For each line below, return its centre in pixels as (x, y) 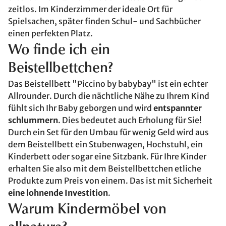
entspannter (178, 108)
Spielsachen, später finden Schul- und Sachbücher (104, 21)
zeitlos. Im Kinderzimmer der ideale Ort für (90, 9)
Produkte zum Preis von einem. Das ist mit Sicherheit (110, 181)
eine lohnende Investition (58, 193)
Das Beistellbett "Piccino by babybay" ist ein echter (108, 84)
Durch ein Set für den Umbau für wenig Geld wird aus (108, 132)
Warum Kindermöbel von (87, 210)
